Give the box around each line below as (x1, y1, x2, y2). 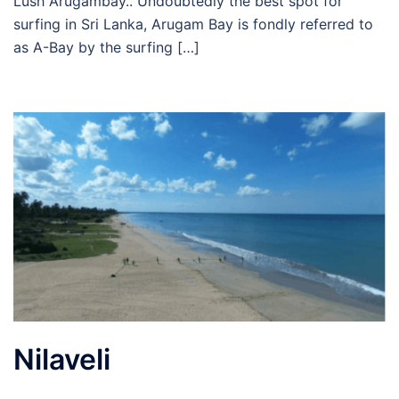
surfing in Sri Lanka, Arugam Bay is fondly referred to (13, 15, 373, 34)
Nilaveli (13, 341, 110, 377)
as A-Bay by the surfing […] (13, 38, 199, 57)
